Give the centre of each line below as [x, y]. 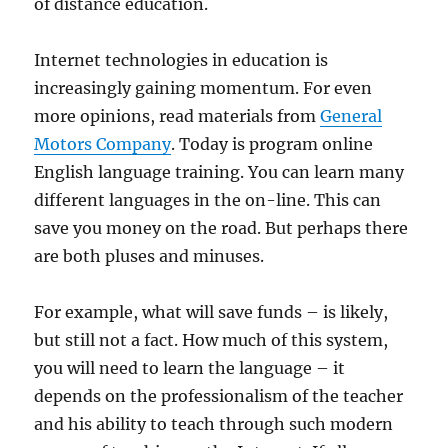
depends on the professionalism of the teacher [219, 396]
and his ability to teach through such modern [214, 424]
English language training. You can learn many [219, 172]
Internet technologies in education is [181, 60]
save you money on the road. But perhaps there [221, 228]
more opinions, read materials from [177, 116]
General [351, 116]
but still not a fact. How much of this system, [211, 340]
